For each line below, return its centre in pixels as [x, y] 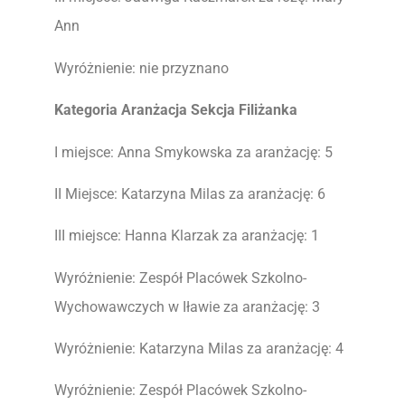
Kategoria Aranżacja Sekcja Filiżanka [176, 110]
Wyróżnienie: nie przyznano [141, 68]
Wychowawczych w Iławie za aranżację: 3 [187, 306]
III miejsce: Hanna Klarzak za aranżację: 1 [187, 236]
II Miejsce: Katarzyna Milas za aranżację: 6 [190, 193]
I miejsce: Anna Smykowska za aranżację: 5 [193, 152]
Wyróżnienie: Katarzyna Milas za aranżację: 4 [199, 349]
